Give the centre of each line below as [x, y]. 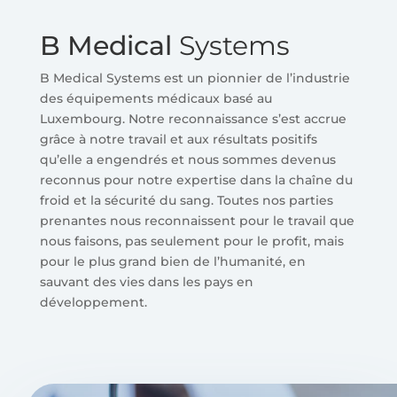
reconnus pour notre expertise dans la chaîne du [196, 180]
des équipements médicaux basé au [156, 99]
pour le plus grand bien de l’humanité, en [172, 262]
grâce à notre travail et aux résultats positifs [178, 140]
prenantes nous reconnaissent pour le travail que [197, 221]
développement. [93, 303]
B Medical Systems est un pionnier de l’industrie [195, 78]
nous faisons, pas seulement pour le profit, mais [191, 241]
